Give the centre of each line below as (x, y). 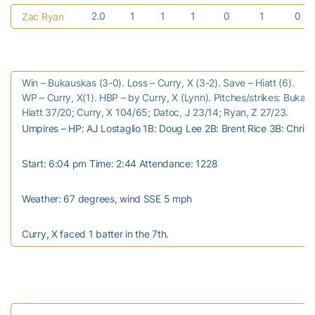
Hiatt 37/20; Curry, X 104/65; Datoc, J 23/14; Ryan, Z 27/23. (155, 112)
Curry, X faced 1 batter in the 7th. (96, 233)
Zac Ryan (43, 17)
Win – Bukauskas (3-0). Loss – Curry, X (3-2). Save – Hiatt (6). (158, 82)
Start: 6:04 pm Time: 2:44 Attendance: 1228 (120, 163)
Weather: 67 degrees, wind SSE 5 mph (107, 198)
